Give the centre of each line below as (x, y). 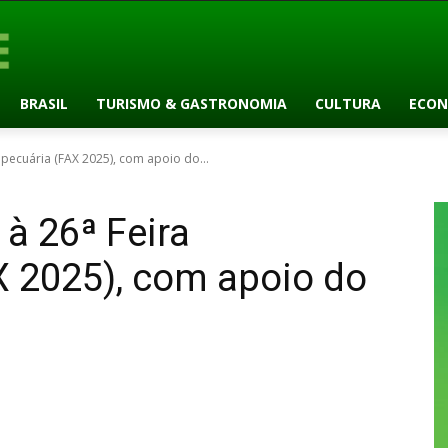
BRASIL (43, 103)
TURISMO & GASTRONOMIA (191, 103)
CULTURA (347, 103)
